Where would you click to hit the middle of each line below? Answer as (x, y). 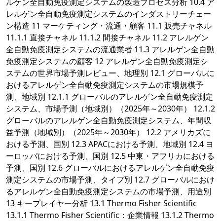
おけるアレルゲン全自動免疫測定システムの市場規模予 (105, 85)
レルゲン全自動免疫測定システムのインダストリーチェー (109, 14)
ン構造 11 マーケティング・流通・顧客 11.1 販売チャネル (109, 26)
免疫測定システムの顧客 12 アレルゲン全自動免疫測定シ (107, 61)
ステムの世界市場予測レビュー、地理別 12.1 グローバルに (110, 73)
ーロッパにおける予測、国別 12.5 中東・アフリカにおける (110, 156)
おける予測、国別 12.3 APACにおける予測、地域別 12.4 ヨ (110, 144)
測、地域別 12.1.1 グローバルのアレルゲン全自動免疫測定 (110, 97)
